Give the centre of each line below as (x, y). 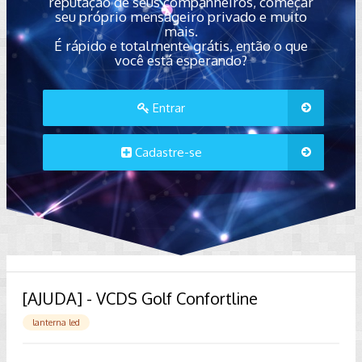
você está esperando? (181, 60)
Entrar (168, 108)
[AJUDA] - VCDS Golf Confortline (140, 298)
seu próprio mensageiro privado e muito (181, 17)
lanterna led (56, 322)
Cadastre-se (166, 152)
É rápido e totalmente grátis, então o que (181, 46)
